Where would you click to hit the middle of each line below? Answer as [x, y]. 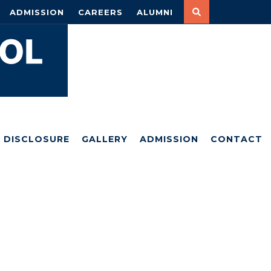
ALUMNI [155, 12]
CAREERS [100, 12]
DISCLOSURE [37, 139]
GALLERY [105, 139]
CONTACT [237, 139]
